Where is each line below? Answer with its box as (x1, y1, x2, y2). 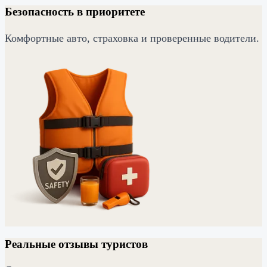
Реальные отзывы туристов (5, 237, 148, 250)
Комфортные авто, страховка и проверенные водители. (5, 32, 259, 44)
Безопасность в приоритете (5, 5, 145, 18)
